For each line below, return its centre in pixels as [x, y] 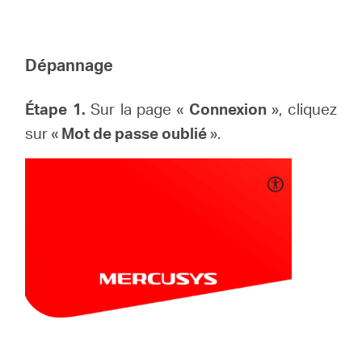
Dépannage [69, 65]
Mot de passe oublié [135, 133]
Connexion [230, 109]
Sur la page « [137, 109]
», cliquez [304, 109]
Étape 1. [55, 109]
